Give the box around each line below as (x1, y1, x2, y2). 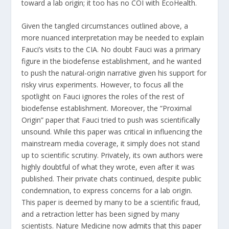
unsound (21, 126, 51, 136)
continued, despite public (118, 173, 202, 184)
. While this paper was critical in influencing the (50, 126, 203, 136)
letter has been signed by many (74, 209, 180, 219)
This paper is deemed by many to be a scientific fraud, (21, 197, 201, 207)
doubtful (42, 162, 71, 172)
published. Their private (21, 173, 100, 184)
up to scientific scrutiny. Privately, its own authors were (21, 150, 203, 160)
